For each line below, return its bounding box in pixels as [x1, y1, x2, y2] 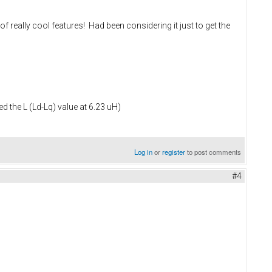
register [162, 146, 186, 157]
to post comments [185, 146, 242, 157]
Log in [134, 146, 153, 157]
